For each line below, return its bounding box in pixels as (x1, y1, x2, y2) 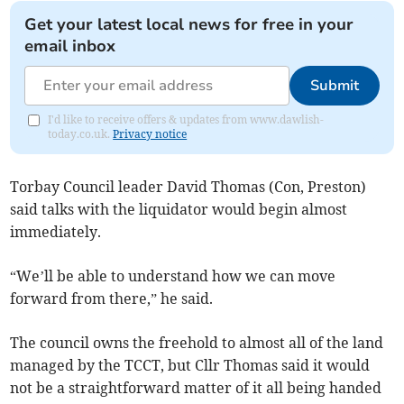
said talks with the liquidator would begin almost (10, 200, 348, 219)
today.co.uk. (48, 127, 114, 142)
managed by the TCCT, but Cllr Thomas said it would (10, 356, 371, 375)
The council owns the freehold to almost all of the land (10, 334, 384, 353)
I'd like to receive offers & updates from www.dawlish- (48, 113, 325, 127)
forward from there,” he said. (10, 289, 214, 308)
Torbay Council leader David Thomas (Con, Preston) (10, 178, 367, 197)
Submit (309, 76, 359, 96)
